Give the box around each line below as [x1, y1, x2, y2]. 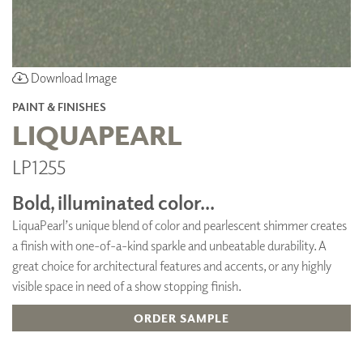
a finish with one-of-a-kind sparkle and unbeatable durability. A [12, 237, 327, 254]
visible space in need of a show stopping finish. [12, 277, 241, 294]
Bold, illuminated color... [12, 189, 215, 214]
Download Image [28, 69, 117, 86]
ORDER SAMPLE [134, 310, 229, 325]
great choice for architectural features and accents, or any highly [12, 257, 331, 274]
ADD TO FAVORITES [122, 346, 241, 361]
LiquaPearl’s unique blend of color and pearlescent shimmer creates [12, 216, 347, 233]
